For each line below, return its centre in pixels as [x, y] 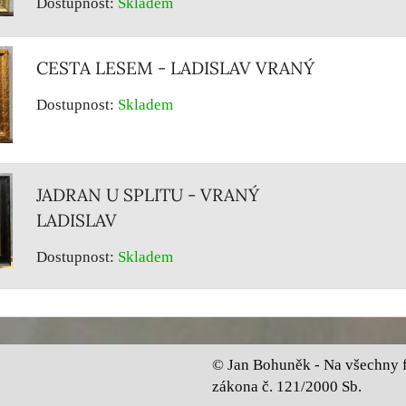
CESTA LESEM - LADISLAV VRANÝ [175, 68]
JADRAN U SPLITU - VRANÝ [148, 195]
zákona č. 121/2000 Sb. [287, 387]
